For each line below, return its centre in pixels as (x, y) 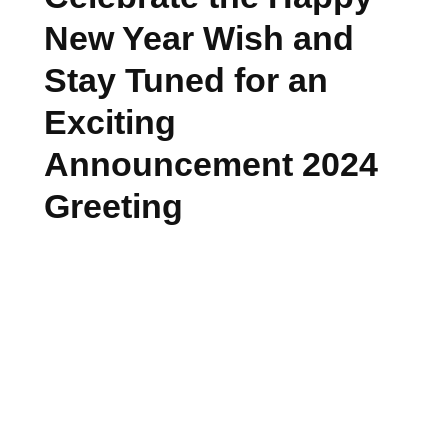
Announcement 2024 (211, 164)
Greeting (113, 206)
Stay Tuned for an (186, 80)
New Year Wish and (199, 38)
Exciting (110, 122)
